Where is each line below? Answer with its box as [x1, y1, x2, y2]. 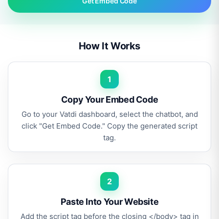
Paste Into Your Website [60, 197, 159, 207]
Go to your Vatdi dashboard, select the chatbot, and [21, 109, 198, 119]
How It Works [78, 40, 141, 52]
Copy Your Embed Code [61, 94, 158, 105]
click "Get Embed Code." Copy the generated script [22, 121, 197, 131]
